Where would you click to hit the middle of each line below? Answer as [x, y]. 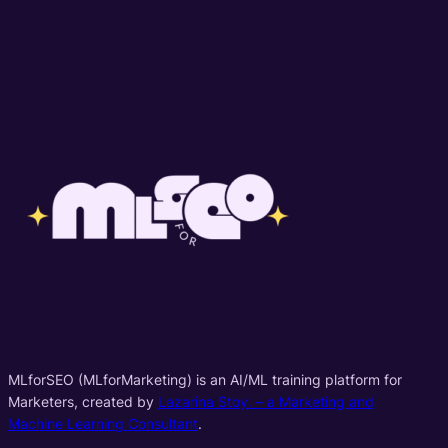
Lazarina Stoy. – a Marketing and [266, 401]
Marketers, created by [83, 401]
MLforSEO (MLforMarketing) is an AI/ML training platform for [205, 379]
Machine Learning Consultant [103, 423]
